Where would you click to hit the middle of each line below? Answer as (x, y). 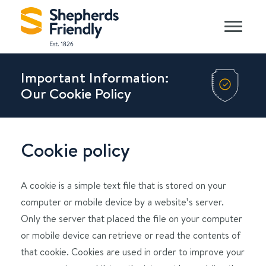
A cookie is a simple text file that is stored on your (123, 185)
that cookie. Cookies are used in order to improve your (133, 252)
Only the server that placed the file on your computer (132, 218)
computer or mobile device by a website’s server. (122, 202)
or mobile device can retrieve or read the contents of (131, 235)
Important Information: (95, 77)
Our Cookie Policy (76, 94)
